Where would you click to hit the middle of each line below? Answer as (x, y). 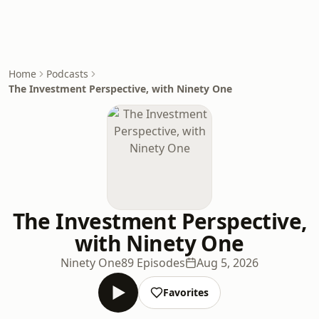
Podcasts (67, 74)
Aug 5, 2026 (228, 263)
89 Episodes (153, 263)
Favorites (186, 292)
